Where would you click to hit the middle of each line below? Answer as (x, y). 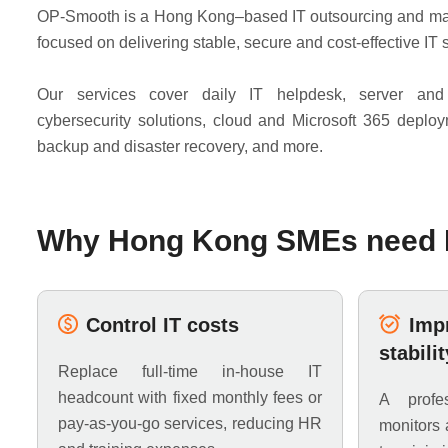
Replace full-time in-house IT (190, 371)
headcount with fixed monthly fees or (190, 397)
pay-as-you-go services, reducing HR (190, 423)
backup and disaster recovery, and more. (180, 146)
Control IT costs (162, 325)
